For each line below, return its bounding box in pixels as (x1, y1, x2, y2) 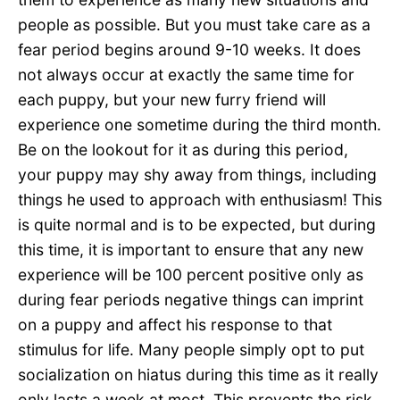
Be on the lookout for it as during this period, (18, 140, 348, 160)
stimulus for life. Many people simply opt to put (18, 340, 364, 360)
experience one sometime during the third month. (18, 115, 381, 135)
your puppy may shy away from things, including (18, 165, 377, 185)
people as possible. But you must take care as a (18, 15, 371, 35)
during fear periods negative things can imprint (18, 290, 363, 310)
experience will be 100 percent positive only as (18, 265, 363, 285)
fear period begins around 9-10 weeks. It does (18, 40, 361, 60)
